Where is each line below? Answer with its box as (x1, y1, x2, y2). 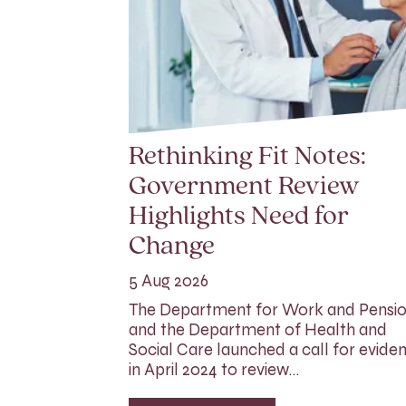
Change (129, 233, 215, 262)
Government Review (129, 173, 360, 202)
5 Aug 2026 (129, 271, 208, 292)
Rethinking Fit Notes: (129, 143, 366, 172)
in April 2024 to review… (129, 360, 299, 381)
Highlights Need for (129, 203, 349, 232)
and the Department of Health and (129, 320, 387, 341)
